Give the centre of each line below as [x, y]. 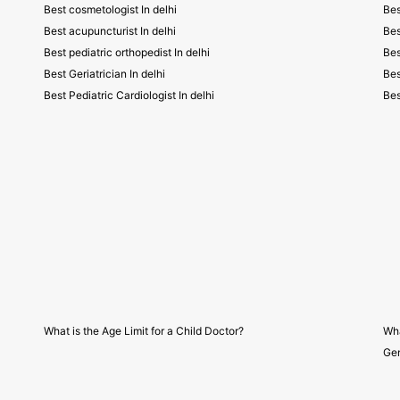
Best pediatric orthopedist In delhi [127, 52]
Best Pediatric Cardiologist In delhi [129, 95]
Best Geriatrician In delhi [104, 74]
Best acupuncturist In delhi [110, 31]
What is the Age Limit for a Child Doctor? [144, 331]
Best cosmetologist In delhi [110, 9]
